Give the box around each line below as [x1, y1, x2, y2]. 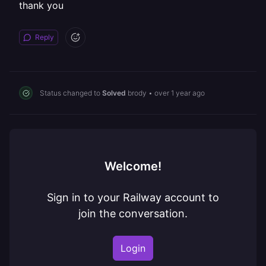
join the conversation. [78, 207, 188, 220]
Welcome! [104, 159, 161, 173]
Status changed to [40, 88, 102, 97]
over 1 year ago [154, 88, 205, 97]
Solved [102, 88, 126, 97]
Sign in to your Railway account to [47, 191, 219, 204]
